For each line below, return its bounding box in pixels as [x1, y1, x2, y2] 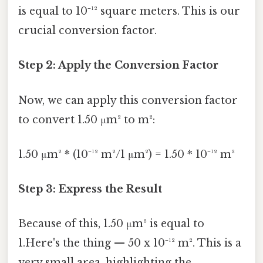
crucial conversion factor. [18, 24, 157, 38]
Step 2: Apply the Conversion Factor [18, 59, 218, 72]
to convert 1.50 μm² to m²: [18, 113, 155, 126]
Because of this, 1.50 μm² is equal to [18, 217, 204, 231]
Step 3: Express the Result [18, 183, 162, 196]
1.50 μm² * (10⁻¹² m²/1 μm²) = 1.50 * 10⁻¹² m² [18, 147, 235, 161]
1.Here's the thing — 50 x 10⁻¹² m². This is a [18, 237, 241, 250]
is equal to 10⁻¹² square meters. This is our [18, 5, 240, 18]
